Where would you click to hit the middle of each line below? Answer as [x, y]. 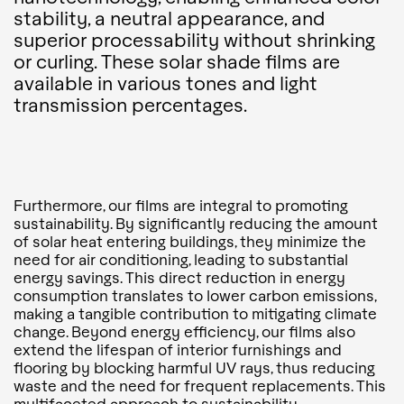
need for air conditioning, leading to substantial [181, 260]
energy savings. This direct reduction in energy [179, 278]
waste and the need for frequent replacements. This [200, 386]
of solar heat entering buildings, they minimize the [190, 242]
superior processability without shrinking [194, 39]
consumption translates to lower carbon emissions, [195, 296]
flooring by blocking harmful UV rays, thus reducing [194, 368]
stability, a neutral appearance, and [169, 18]
